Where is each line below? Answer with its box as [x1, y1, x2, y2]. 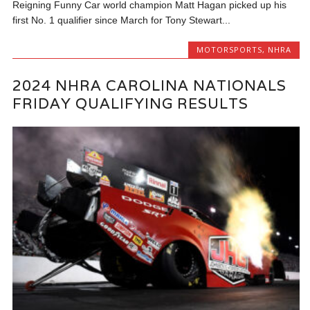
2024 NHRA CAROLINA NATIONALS [12, 76, 287, 95]
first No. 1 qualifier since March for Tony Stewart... [12, 14, 231, 26]
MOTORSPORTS [196, 44, 262, 55]
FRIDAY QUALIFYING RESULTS [12, 94, 249, 113]
